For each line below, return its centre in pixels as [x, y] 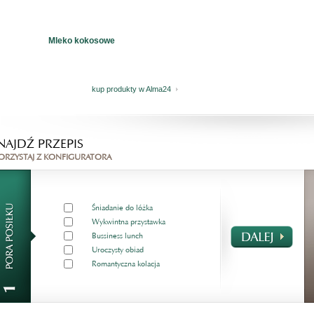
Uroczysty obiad [117, 250]
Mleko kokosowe [82, 41]
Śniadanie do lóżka [122, 208]
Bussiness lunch [117, 236]
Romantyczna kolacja [125, 264]
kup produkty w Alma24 [132, 89]
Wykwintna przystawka [128, 222]
